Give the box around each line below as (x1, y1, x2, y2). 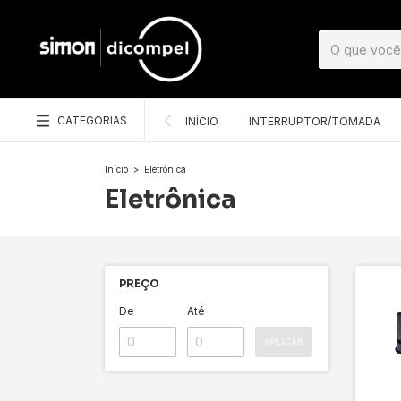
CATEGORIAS (57, 114, 127, 127)
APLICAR (264, 337, 303, 346)
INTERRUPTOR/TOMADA (249, 115, 380, 128)
